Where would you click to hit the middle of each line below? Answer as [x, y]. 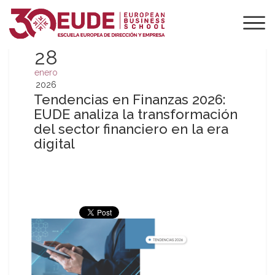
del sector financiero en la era [131, 129]
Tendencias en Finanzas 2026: [130, 99]
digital [54, 144]
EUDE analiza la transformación [136, 114]
